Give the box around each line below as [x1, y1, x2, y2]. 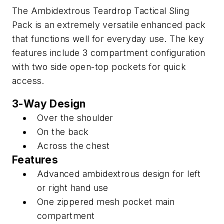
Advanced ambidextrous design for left [37, 168, 201, 179]
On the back [37, 126, 89, 137]
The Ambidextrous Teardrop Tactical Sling [12, 5, 189, 16]
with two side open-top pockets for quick [12, 61, 186, 72]
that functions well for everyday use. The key [12, 33, 204, 44]
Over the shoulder [37, 112, 113, 123]
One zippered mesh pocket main [37, 196, 175, 207]
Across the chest [37, 140, 110, 151]
